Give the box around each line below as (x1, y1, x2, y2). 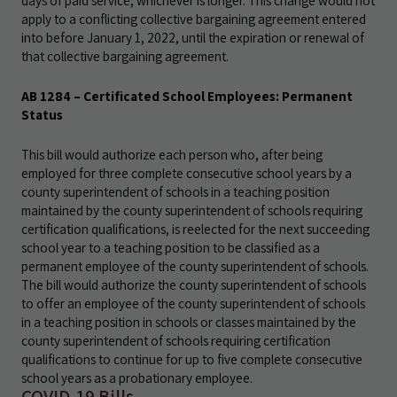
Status (21, 105, 63, 123)
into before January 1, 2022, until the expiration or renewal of (21, 28, 364, 46)
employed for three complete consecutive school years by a (21, 164, 352, 182)
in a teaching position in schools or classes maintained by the (21, 313, 356, 331)
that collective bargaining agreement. (21, 47, 229, 65)
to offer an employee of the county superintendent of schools (21, 294, 365, 312)
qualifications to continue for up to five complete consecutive (21, 350, 362, 368)
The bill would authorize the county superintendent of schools (21, 276, 366, 293)
